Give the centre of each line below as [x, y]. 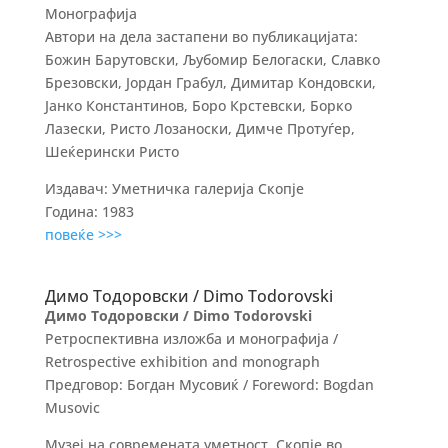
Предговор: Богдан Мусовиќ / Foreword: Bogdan [209, 384]
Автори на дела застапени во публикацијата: [201, 36]
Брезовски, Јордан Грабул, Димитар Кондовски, [210, 82]
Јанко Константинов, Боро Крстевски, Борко [198, 105]
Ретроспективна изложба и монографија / [191, 338]
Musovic [72, 407]
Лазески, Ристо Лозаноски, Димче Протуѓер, [199, 128]
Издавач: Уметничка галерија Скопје [174, 188]
